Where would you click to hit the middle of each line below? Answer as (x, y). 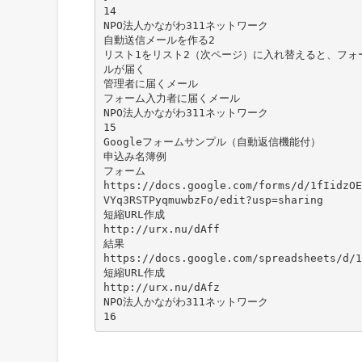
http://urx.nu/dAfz (161, 287)
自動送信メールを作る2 (159, 40)
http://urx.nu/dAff (161, 229)
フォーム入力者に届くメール (171, 98)
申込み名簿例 (135, 156)
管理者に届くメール (150, 83)
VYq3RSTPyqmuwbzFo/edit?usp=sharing (213, 200)
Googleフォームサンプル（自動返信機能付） (212, 141)
